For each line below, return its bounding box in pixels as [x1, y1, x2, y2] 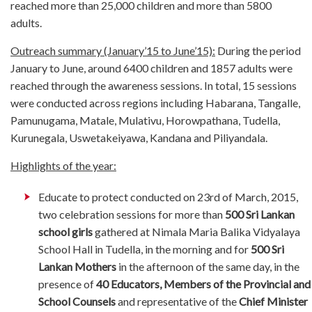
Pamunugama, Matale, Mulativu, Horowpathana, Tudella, [10, 113, 280, 127]
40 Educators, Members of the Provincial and [96, 276, 311, 290]
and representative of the [116, 294, 239, 308]
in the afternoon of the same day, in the [116, 259, 299, 273]
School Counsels [38, 294, 116, 308]
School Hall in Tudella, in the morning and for [38, 242, 251, 256]
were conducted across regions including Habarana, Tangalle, [10, 95, 300, 109]
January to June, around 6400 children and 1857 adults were [10, 61, 292, 75]
